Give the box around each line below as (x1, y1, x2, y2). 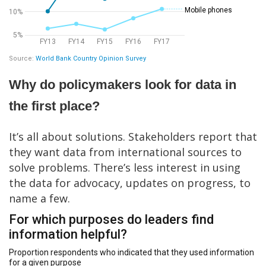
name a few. (9, 191, 70, 205)
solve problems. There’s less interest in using (9, 160, 240, 175)
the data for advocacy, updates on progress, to (9, 175, 251, 190)
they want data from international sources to (9, 144, 242, 159)
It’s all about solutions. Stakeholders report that (9, 129, 257, 144)
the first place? (9, 98, 100, 113)
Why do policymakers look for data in (9, 77, 236, 92)
